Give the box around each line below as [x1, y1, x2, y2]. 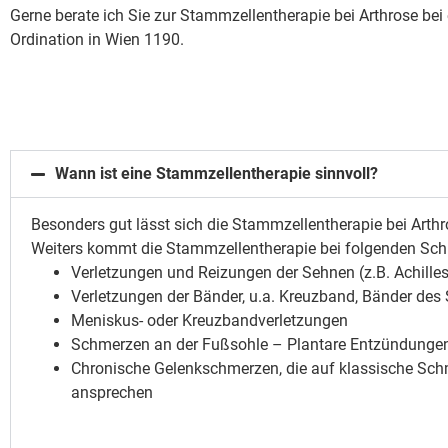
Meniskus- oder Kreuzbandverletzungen [71, 311, 348, 331]
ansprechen [71, 383, 153, 403]
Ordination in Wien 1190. [10, 29, 184, 49]
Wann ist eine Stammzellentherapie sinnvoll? [55, 164, 378, 184]
